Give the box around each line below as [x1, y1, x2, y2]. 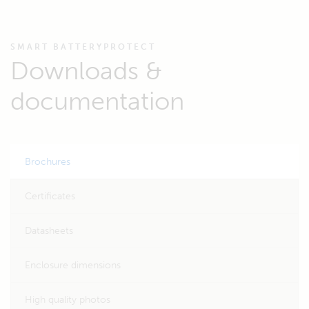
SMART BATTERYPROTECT [10, 42, 156, 52]
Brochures [25, 156, 70, 168]
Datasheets [25, 225, 73, 237]
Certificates [25, 190, 75, 202]
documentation [10, 86, 184, 116]
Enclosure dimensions [25, 259, 121, 271]
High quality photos [25, 294, 110, 306]
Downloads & [10, 56, 162, 86]
